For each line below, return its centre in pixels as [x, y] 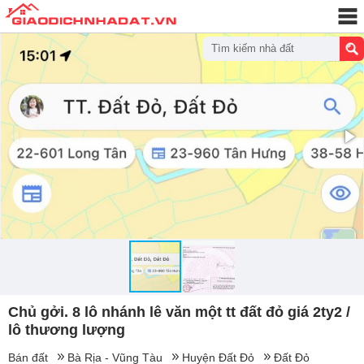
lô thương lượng [67, 330]
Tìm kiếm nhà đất [252, 48]
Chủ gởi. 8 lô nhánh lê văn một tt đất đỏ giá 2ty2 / [179, 312]
